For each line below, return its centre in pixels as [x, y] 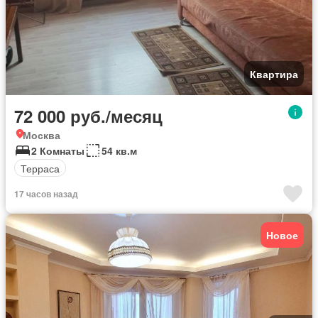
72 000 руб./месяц [88, 116]
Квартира [274, 74]
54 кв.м [119, 151]
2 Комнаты [58, 151]
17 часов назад [46, 194]
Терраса [40, 168]
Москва [42, 135]
